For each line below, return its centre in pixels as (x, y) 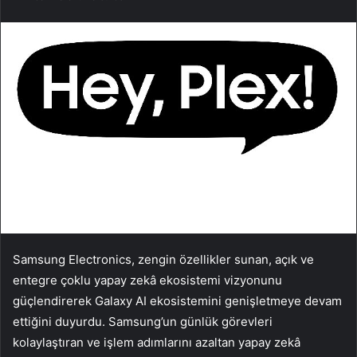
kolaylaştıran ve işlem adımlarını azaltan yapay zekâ (157, 342)
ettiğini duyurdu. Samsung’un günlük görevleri (143, 321)
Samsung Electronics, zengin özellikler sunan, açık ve (163, 259)
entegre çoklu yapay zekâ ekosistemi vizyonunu (147, 280)
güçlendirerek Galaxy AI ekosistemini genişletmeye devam (177, 300)
